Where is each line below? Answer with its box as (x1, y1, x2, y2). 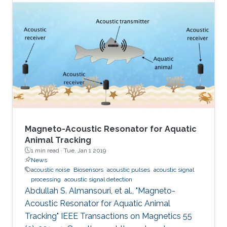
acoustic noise (31, 166, 70, 173)
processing (31, 175, 61, 183)
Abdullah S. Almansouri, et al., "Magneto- (25, 185, 175, 196)
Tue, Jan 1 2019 (64, 146, 106, 154)
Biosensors (73, 166, 103, 173)
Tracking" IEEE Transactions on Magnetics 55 (25, 211, 192, 221)
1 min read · (31, 146, 64, 154)
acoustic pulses (107, 166, 150, 173)
